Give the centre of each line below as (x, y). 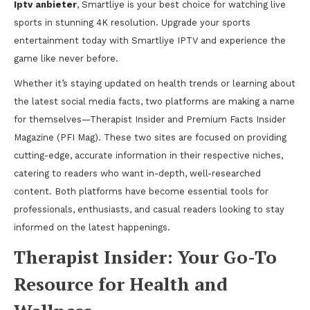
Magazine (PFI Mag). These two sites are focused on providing (150, 137)
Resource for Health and (121, 284)
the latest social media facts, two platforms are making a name (154, 101)
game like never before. (66, 58)
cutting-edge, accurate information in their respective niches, (148, 155)
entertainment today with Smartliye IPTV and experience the (150, 40)
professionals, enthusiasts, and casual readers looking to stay (149, 209)
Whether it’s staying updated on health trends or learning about (155, 83)
